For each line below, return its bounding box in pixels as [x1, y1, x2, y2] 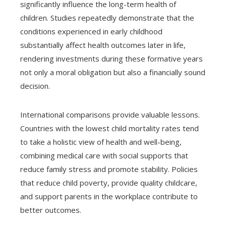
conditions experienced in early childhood [20, 26, 162, 36]
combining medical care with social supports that [20, 150, 188, 160]
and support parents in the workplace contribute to [20, 191, 198, 201]
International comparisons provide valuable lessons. [20, 109, 200, 120]
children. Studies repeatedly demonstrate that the [20, 12, 194, 23]
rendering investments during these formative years [20, 53, 203, 64]
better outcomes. [20, 204, 81, 215]
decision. [20, 80, 50, 91]
